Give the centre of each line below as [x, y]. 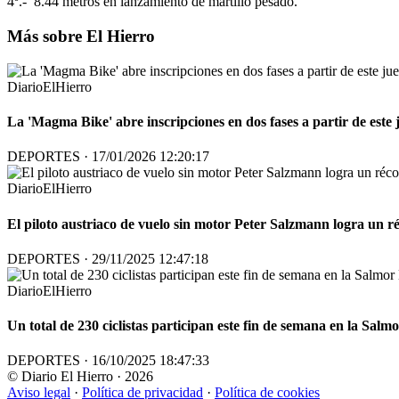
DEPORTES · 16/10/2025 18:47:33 [108, 361]
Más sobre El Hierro [81, 37]
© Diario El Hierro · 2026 [80, 377]
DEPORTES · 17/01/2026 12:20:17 [108, 157]
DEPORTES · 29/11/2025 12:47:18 [108, 258]
